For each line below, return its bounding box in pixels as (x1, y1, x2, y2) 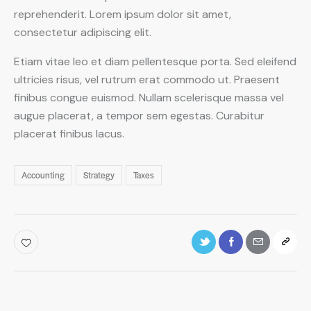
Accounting (22, 168, 65, 181)
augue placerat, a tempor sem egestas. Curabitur (14, 108, 264, 124)
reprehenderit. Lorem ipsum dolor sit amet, (14, 7, 231, 22)
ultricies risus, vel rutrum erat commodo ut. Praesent (14, 72, 280, 87)
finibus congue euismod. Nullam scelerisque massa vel (14, 90, 284, 106)
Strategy (83, 168, 115, 181)
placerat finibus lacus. (14, 126, 124, 142)
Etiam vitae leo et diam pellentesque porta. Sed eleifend (14, 54, 296, 69)
